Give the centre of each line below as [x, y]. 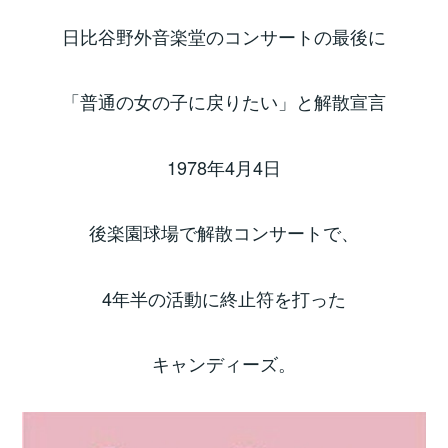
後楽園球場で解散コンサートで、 [224, 232]
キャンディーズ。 [224, 363]
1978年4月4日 [224, 166]
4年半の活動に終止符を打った [224, 297]
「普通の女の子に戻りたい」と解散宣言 [224, 101]
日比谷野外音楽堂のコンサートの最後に [224, 36]
